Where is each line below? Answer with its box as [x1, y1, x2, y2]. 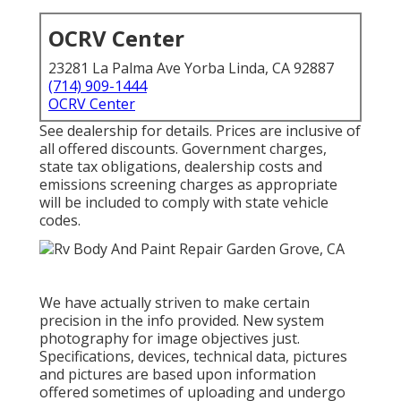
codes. [39, 210, 81, 231]
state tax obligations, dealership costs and [39, 157, 322, 177]
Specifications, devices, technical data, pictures [39, 346, 347, 366]
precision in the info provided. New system [39, 310, 324, 330]
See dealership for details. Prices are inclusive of [39, 121, 361, 141]
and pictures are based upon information [39, 363, 316, 384]
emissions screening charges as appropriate [39, 175, 337, 195]
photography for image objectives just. [39, 328, 300, 348]
